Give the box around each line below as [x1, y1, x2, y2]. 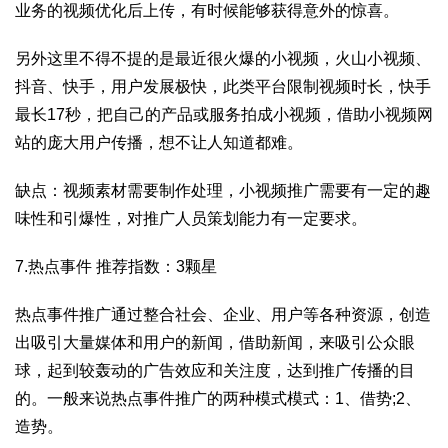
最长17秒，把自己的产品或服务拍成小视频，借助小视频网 [15, 106, 433, 123]
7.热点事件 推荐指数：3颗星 [15, 258, 217, 275]
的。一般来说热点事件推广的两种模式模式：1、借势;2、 [15, 390, 421, 407]
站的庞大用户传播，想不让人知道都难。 [15, 134, 303, 151]
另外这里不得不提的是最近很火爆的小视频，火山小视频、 [15, 50, 431, 67]
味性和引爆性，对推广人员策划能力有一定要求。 [15, 210, 367, 227]
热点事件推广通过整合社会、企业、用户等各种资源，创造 [15, 306, 431, 323]
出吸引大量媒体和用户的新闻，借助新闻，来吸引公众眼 [15, 334, 415, 351]
